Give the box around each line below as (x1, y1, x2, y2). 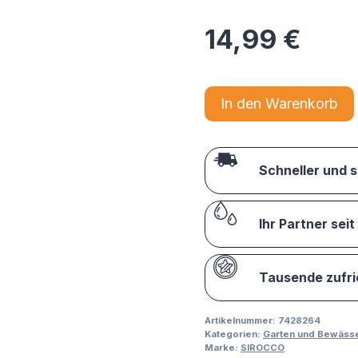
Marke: (205, 342, 241, 354)
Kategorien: (205, 328, 263, 340)
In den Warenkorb (221, 95, 338, 113)
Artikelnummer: (205, 315, 278, 327)
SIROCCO (241, 342, 284, 354)
